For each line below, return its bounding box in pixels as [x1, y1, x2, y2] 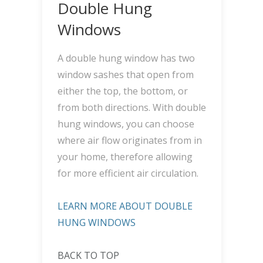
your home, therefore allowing [57, 150, 193, 163]
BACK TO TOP [57, 248, 119, 262]
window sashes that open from [57, 68, 194, 81]
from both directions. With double [57, 100, 206, 114]
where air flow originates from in [57, 133, 202, 147]
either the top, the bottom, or [57, 84, 188, 97]
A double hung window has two [57, 51, 195, 65]
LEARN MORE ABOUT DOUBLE [57, 199, 193, 213]
